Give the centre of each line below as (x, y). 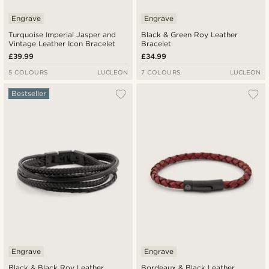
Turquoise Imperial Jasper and (62, 34)
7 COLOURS (161, 72)
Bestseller (29, 93)
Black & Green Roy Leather (190, 34)
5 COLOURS (28, 72)
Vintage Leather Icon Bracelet (62, 43)
